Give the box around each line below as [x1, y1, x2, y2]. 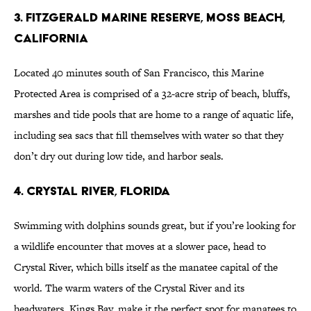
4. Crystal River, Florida [14, 183, 170, 199]
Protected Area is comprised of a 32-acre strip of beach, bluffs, [14, 86, 290, 101]
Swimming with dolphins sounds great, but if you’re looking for [14, 218, 296, 233]
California [14, 31, 88, 46]
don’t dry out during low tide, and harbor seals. [14, 149, 224, 164]
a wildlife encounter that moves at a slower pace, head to [14, 239, 266, 254]
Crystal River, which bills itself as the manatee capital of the [14, 260, 278, 275]
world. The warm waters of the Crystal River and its [14, 280, 244, 296]
